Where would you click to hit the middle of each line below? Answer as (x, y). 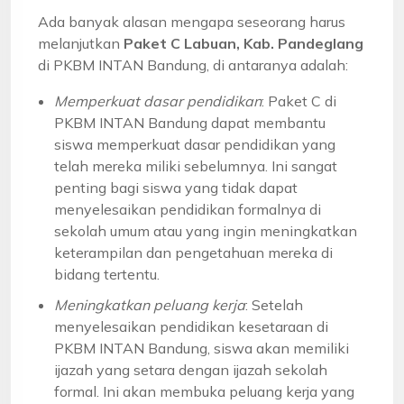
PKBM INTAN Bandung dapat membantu (190, 122)
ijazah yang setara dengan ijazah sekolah (191, 369)
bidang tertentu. (107, 274)
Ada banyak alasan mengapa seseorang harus (192, 21)
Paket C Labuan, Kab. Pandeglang (243, 43)
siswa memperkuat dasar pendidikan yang (195, 144)
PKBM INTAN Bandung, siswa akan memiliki (202, 348)
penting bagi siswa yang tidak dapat (176, 187)
